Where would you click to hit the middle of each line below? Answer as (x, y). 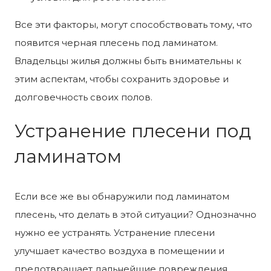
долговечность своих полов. (83, 97)
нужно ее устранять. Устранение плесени (115, 232)
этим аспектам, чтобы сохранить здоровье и (122, 79)
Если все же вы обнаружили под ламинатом (122, 196)
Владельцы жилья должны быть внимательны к (128, 60)
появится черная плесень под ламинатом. (116, 42)
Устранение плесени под (133, 131)
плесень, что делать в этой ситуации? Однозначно (135, 214)
